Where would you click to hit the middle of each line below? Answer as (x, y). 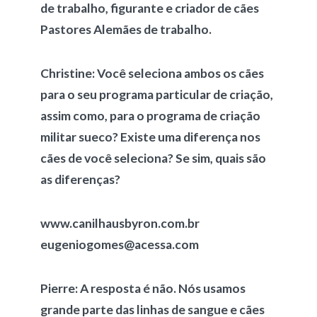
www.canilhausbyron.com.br (120, 223)
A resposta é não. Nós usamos (162, 288)
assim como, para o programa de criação (150, 116)
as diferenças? (81, 179)
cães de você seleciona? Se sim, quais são (153, 158)
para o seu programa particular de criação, (156, 94)
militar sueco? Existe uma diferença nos (150, 137)
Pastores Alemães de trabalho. (127, 29)
